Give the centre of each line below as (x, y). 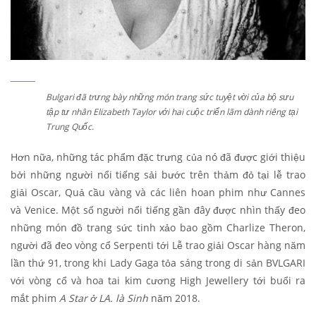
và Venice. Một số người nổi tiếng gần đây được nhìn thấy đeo (158, 210)
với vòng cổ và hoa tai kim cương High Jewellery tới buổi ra (158, 281)
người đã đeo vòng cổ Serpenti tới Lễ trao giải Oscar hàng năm (158, 245)
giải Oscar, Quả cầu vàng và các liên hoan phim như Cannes (158, 193)
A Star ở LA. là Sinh (104, 298)
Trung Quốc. (70, 127)
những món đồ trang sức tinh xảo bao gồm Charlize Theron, (158, 228)
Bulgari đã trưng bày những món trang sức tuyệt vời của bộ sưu (170, 97)
